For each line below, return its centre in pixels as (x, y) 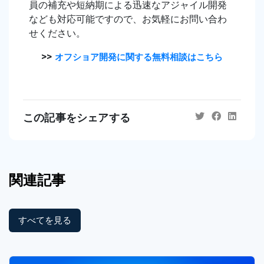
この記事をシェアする (77, 118)
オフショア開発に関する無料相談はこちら (139, 57)
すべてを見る (45, 220)
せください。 (57, 33)
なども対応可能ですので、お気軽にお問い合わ (128, 19)
